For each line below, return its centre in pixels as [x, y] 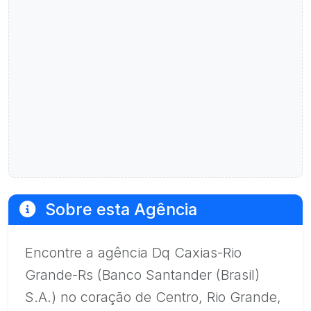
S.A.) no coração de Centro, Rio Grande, [153, 297]
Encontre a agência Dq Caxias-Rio [133, 253]
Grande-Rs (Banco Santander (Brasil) [142, 275]
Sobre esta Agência [119, 209]
